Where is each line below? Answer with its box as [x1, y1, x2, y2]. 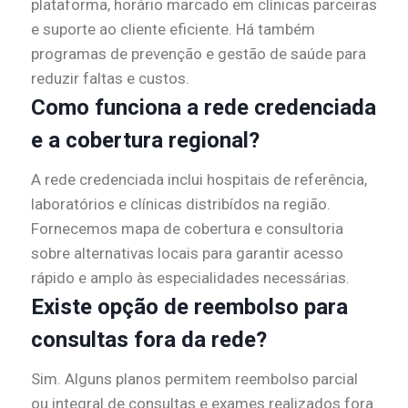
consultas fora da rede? [31, 327, 267, 353]
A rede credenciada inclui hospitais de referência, [31, 170, 367, 189]
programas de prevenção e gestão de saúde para [31, 45, 366, 64]
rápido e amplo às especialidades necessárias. [31, 269, 350, 288]
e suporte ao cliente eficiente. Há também [31, 20, 315, 39]
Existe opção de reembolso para [31, 294, 348, 321]
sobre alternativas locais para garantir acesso [31, 244, 343, 263]
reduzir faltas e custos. [31, 69, 189, 88]
